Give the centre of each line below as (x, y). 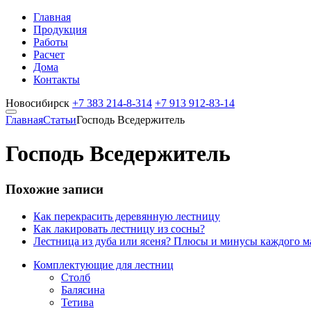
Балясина (83, 289)
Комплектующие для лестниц (103, 264)
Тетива (77, 302)
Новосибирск (37, 103)
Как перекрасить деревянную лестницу (127, 216)
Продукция (60, 30)
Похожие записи (54, 189)
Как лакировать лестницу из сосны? (119, 228)
